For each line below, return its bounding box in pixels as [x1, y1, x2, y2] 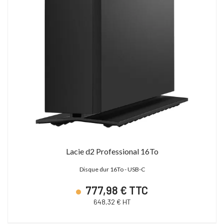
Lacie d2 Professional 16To [65, 146, 158, 156]
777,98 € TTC [83, 183, 148, 196]
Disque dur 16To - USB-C [79, 165, 145, 173]
